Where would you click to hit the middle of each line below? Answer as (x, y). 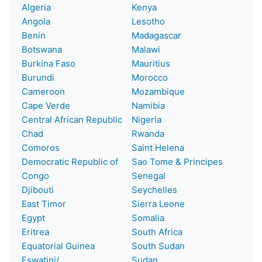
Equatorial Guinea (58, 246)
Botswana (42, 49)
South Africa (157, 232)
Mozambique (158, 91)
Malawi (146, 49)
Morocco (150, 77)
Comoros (41, 147)
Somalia (148, 218)
